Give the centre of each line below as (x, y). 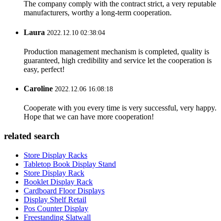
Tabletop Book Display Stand (70, 164)
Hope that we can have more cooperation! (89, 117)
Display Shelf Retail (55, 199)
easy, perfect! (44, 69)
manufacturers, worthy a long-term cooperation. (98, 13)
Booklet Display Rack (58, 182)
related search (32, 136)
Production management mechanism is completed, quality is (116, 51)
